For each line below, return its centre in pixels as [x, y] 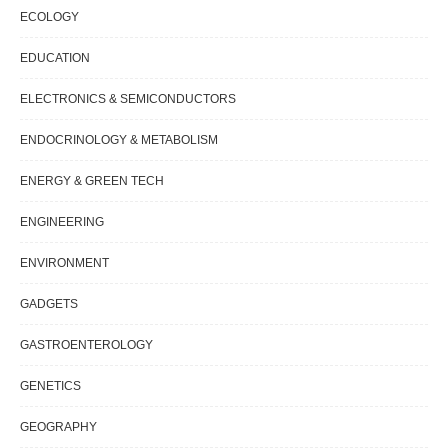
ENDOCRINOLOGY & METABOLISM [119, 140]
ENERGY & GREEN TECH [92, 181]
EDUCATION [55, 58]
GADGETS [49, 304]
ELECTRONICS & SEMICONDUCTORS [128, 99]
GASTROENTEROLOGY [86, 345]
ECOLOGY [49, 17]
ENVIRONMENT [64, 263]
